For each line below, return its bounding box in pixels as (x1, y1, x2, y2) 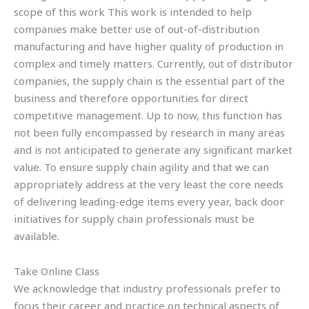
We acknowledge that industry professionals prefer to (14, 281, 281, 295)
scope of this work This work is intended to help (14, 4, 252, 19)
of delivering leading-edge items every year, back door (14, 194, 284, 208)
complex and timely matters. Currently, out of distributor (14, 56, 293, 70)
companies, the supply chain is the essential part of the (14, 73, 285, 88)
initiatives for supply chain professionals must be (14, 211, 255, 226)
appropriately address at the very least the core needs (14, 177, 283, 191)
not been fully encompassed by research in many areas (14, 125, 285, 139)
